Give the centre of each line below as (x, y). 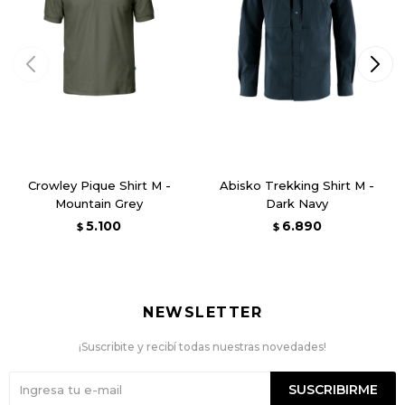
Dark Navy (297, 203)
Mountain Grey (99, 203)
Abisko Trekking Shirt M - (297, 185)
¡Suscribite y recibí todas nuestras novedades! (202, 346)
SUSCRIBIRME (333, 389)
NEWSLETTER (202, 312)
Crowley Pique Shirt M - (99, 185)
